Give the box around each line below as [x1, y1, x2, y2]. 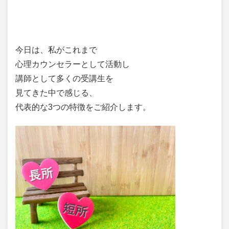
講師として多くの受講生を [15, 74, 113, 83]
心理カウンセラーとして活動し [15, 59, 130, 68]
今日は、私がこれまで [15, 45, 97, 54]
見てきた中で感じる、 [15, 88, 97, 97]
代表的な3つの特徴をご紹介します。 [15, 102, 151, 111]
